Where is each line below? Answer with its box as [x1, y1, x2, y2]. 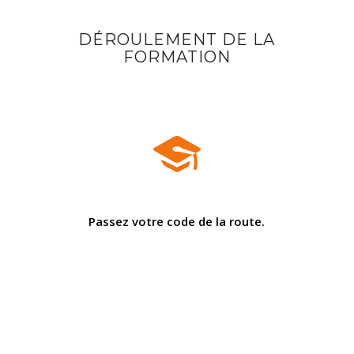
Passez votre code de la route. [88, 213, 265, 230]
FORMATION [122, 47, 231, 67]
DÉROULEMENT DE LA [78, 30, 276, 50]
